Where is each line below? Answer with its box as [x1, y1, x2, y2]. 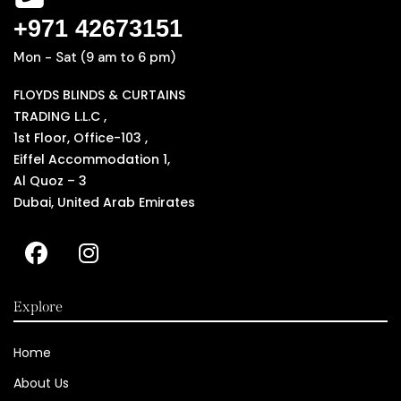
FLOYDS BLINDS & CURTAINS [13, 86, 185, 105]
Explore [13, 298, 63, 316]
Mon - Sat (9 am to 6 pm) [13, 48, 175, 67]
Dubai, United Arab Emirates [13, 193, 195, 212]
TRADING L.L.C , [13, 107, 107, 126]
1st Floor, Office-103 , [13, 129, 148, 148]
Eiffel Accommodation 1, [13, 150, 170, 169]
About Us [13, 374, 69, 393]
